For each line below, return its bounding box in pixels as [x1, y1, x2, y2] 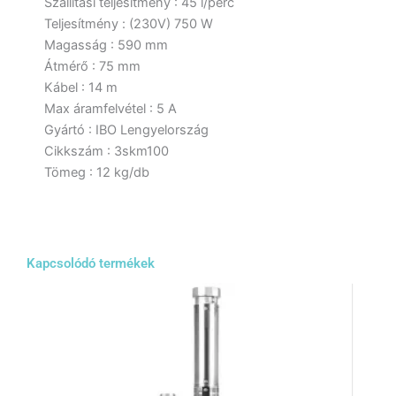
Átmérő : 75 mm [44, 58, 141, 75]
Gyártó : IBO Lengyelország [44, 122, 209, 139]
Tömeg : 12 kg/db [44, 164, 149, 181]
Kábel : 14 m [44, 80, 118, 96]
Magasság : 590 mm [44, 37, 168, 54]
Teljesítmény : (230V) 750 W [44, 16, 213, 33]
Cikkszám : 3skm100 [44, 143, 169, 160]
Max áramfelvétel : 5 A [44, 101, 177, 118]
